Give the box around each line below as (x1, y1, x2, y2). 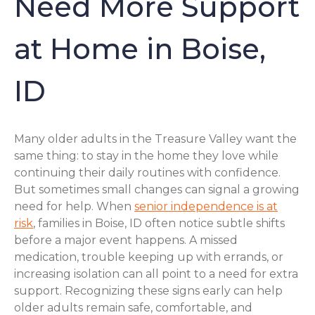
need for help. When (14, 200, 134, 214)
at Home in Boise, (14, 31, 266, 66)
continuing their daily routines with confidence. (14, 166, 281, 180)
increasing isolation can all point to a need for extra (14, 267, 298, 281)
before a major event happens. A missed (14, 233, 238, 247)
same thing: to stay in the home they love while (14, 149, 278, 163)
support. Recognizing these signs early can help (14, 284, 283, 298)
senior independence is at (134, 200, 278, 214)
